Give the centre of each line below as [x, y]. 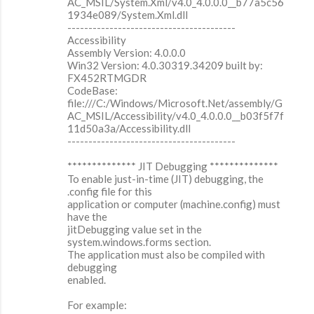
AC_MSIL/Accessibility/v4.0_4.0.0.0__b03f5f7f [176, 116]
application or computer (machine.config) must [174, 204]
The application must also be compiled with [166, 255]
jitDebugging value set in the [135, 230]
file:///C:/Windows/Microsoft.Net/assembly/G [175, 103]
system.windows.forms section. [139, 242]
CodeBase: [93, 91]
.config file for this [110, 192]
